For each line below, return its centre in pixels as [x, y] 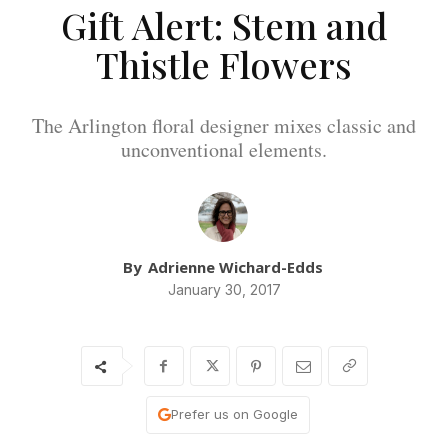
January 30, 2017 [224, 290]
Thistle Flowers [224, 64]
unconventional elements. [224, 150]
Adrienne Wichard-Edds [235, 267]
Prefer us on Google [234, 414]
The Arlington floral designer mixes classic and [224, 126]
